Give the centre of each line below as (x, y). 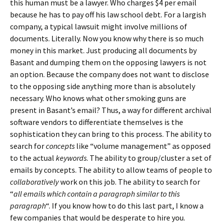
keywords (71, 158)
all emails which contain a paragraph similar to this (97, 194)
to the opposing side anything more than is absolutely (103, 86)
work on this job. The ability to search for (129, 182)
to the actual (33, 158)
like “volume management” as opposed (143, 146)
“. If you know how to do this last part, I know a (125, 206)
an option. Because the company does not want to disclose (110, 74)
